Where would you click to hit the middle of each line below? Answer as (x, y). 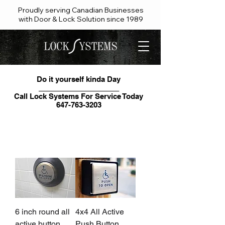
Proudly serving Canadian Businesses (81, 10)
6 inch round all (42, 211)
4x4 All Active (100, 211)
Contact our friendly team (79, 116)
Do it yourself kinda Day (79, 79)
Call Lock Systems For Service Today (79, 96)
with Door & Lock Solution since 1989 (81, 19)
